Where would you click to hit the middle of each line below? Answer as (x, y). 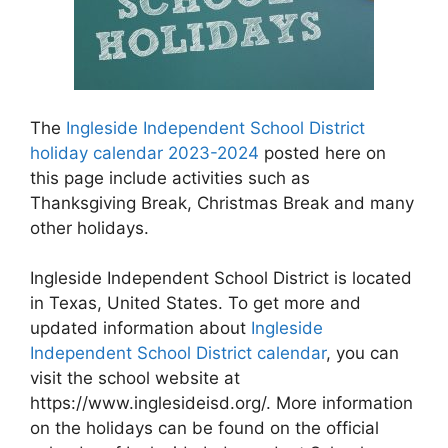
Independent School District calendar (178, 353)
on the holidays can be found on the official (204, 428)
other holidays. (89, 227)
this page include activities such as (170, 177)
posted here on (322, 152)
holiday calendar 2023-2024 (144, 152)
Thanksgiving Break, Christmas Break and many (222, 202)
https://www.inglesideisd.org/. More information (221, 403)
